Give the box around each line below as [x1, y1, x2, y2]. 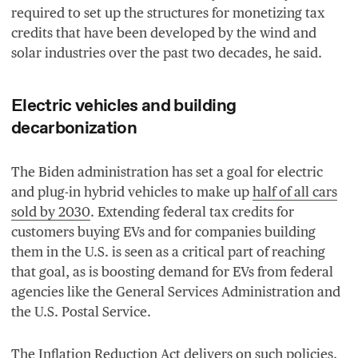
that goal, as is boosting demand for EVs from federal [11, 263, 333, 280]
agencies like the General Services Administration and [11, 283, 340, 300]
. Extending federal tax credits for [90, 203, 294, 220]
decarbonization [11, 116, 141, 141]
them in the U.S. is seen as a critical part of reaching [11, 243, 325, 260]
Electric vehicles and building [11, 93, 237, 118]
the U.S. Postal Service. [11, 303, 151, 320]
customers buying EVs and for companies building [11, 223, 316, 240]
